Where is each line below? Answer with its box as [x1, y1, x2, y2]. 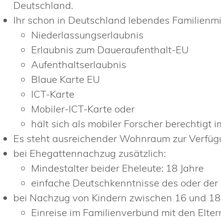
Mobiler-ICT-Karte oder [31, 103, 135, 115]
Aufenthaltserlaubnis [31, 58, 127, 71]
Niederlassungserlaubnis [31, 29, 144, 41]
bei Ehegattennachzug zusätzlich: [13, 147, 166, 160]
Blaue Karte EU [31, 73, 101, 86]
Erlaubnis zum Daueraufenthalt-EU [31, 43, 189, 56]
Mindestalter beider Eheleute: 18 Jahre [31, 162, 204, 175]
